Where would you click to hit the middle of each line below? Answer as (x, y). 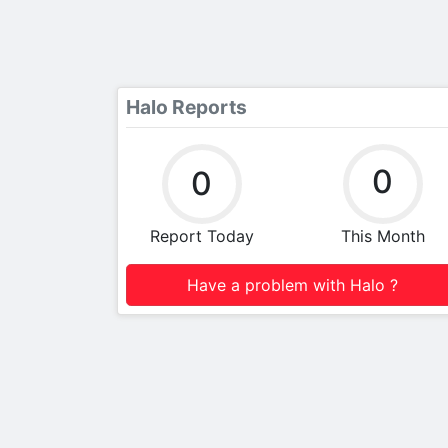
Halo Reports (186, 106)
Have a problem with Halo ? (292, 284)
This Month (382, 235)
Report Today (201, 235)
